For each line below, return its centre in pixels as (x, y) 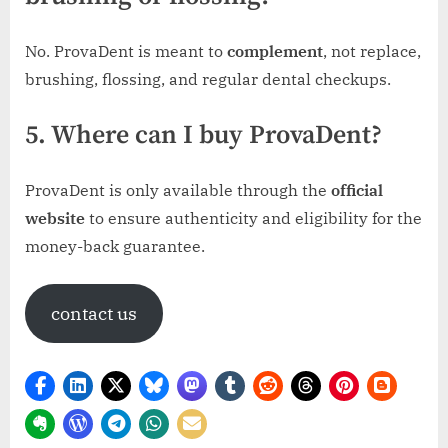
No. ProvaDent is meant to (126, 50)
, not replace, (372, 50)
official (357, 189)
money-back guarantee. (115, 245)
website (55, 217)
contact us (93, 313)
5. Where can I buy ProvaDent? (203, 135)
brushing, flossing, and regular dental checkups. (208, 78)
